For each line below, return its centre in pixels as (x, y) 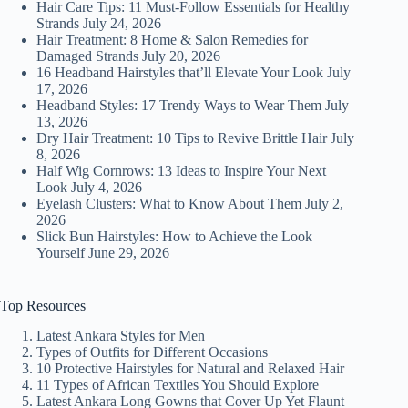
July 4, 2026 (107, 187)
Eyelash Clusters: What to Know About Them (169, 203)
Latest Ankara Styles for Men (121, 335)
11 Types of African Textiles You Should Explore (178, 384)
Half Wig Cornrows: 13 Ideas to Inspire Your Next (181, 170)
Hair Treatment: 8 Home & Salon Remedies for (172, 39)
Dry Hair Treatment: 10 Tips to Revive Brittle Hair (182, 138)
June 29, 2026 (129, 252)
